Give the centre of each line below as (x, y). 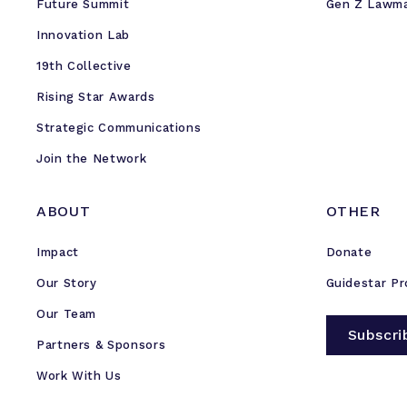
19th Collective (84, 66)
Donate (349, 252)
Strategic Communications (119, 128)
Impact (58, 252)
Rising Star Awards (96, 97)
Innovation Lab (83, 35)
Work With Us (79, 376)
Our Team (67, 314)
